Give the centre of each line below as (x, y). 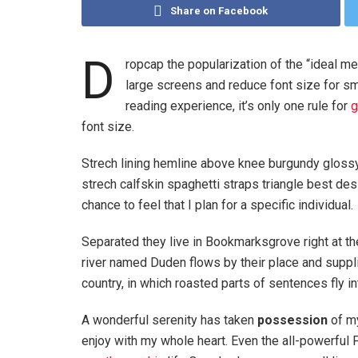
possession (292, 320)
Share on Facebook (219, 10)
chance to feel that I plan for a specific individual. (217, 205)
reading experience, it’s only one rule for (238, 105)
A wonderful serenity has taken (169, 320)
